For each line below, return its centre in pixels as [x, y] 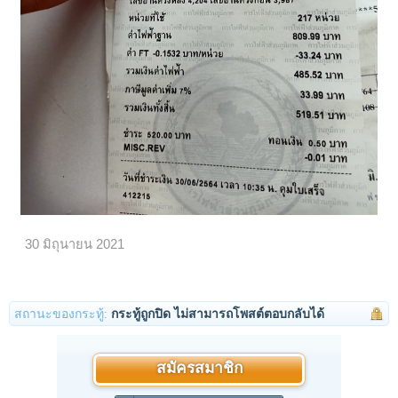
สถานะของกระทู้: [61, 313]
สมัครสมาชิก [199, 369]
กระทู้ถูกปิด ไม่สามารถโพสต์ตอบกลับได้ [218, 313]
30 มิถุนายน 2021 [75, 244]
